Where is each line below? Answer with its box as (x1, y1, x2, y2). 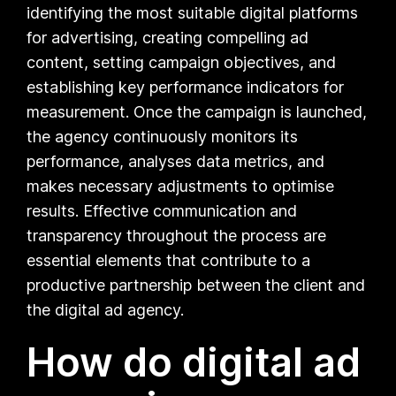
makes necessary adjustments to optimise (27, 176, 335, 195)
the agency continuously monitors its (27, 126, 299, 146)
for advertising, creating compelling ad (27, 27, 309, 47)
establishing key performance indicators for (27, 77, 345, 96)
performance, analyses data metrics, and (27, 151, 325, 171)
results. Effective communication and (27, 201, 298, 220)
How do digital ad (27, 337, 362, 386)
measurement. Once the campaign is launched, (27, 102, 368, 121)
